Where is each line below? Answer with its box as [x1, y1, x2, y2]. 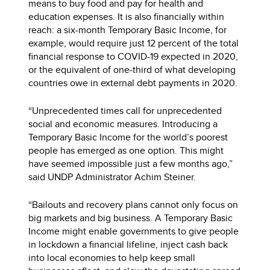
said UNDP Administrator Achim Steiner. [28, 170, 196, 184]
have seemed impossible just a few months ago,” [28, 157, 233, 171]
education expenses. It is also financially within [28, 10, 225, 24]
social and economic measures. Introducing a [28, 117, 218, 131]
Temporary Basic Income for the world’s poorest [28, 130, 228, 144]
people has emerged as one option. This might [28, 143, 224, 157]
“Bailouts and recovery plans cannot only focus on [28, 198, 239, 212]
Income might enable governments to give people [28, 224, 239, 238]
